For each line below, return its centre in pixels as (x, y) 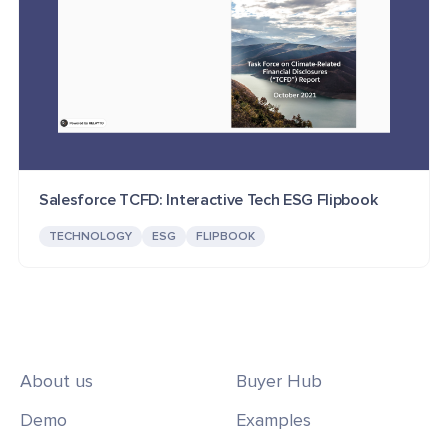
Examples (273, 420)
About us (56, 381)
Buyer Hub (279, 381)
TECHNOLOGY (90, 237)
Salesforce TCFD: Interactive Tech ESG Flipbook (208, 200)
